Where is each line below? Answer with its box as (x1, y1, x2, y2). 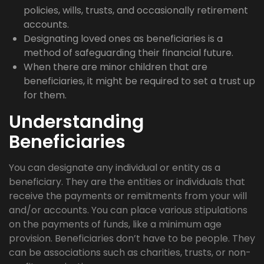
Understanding (9, 110, 144, 135)
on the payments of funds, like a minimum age (9, 217, 222, 232)
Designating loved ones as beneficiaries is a (24, 32, 223, 46)
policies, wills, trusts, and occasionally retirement (24, 4, 248, 18)
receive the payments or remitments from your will (9, 189, 247, 203)
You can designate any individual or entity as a (9, 161, 220, 175)
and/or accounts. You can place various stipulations (9, 203, 247, 217)
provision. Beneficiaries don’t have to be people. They (9, 232, 255, 246)
